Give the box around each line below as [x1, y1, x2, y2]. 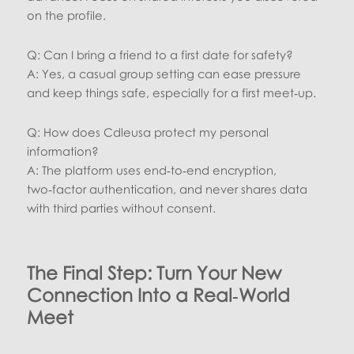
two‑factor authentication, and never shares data [27, 181, 308, 196]
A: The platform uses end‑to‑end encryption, [27, 162, 277, 177]
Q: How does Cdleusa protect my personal [27, 124, 269, 139]
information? [27, 143, 100, 158]
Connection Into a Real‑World [27, 283, 291, 306]
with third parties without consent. [27, 200, 217, 215]
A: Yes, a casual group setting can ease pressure [27, 66, 302, 81]
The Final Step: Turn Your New [27, 261, 282, 284]
